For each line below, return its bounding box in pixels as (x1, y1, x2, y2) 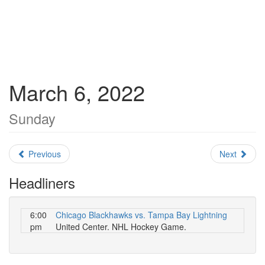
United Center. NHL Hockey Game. (56, 221, 186, 232)
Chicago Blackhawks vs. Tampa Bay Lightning (56, 209, 227, 221)
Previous (26, 148, 61, 160)
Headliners (9, 172, 75, 193)
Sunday (9, 108, 56, 128)
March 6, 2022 (9, 77, 145, 107)
